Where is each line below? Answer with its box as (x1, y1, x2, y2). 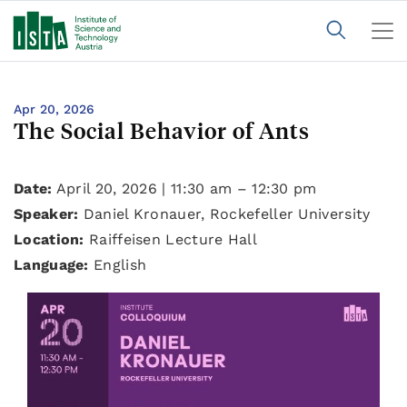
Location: (14, 231, 84, 248)
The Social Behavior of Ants (14, 116, 310, 144)
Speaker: (14, 205, 79, 223)
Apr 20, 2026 (14, 102, 94, 116)
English (88, 256, 147, 273)
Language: (14, 256, 89, 273)
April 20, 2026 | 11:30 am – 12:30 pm (52, 180, 317, 197)
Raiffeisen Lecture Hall (84, 231, 257, 248)
